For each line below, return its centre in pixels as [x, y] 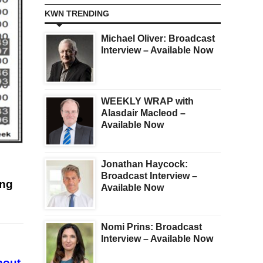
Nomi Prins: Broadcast [151, 227]
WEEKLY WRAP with [147, 102]
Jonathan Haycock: [144, 164]
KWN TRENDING [77, 14]
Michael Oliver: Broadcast [158, 39]
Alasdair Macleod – [143, 113]
